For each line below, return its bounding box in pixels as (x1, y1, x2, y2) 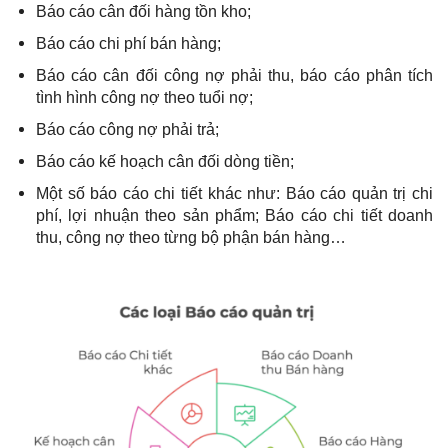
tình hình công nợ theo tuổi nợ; (36, 88, 253, 106)
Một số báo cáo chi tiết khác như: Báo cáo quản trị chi (36, 184, 433, 202)
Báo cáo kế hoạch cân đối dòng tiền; (36, 152, 294, 170)
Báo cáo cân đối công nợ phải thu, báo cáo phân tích (36, 66, 433, 84)
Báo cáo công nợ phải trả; (36, 120, 219, 138)
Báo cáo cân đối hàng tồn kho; (36, 2, 251, 20)
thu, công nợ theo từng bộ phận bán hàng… (36, 228, 346, 246)
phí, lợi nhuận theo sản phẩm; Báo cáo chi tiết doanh (36, 206, 433, 224)
